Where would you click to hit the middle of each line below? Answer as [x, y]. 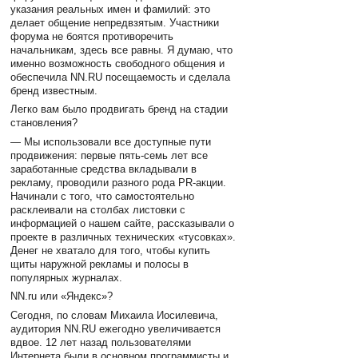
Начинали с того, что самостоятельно [103, 196]
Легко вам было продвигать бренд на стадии [119, 109]
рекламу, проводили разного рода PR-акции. [119, 182]
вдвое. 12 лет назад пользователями [101, 342]
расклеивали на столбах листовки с [98, 209]
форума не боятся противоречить [92, 37]
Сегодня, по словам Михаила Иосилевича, [115, 315]
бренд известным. [54, 91]
